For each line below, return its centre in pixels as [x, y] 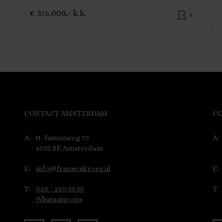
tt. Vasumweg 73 [61, 138]
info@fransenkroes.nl [73, 168]
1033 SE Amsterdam [69, 148]
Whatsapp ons [59, 199]
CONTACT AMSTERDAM [66, 113]
